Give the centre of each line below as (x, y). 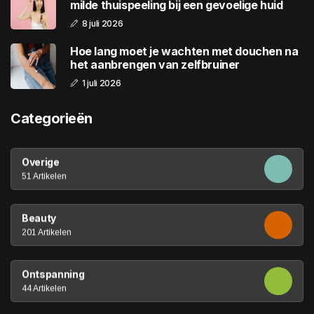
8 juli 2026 (102, 23)
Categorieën (52, 119)
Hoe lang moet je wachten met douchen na (184, 51)
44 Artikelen (44, 288)
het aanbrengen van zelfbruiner (155, 64)
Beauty (39, 218)
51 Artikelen (44, 176)
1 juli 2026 (101, 83)
